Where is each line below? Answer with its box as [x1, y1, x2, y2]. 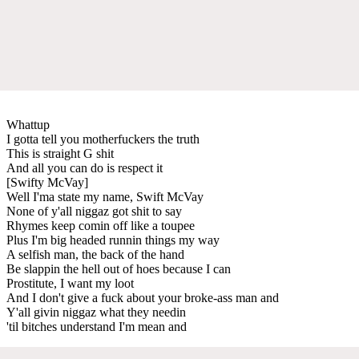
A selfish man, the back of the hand [6, 247, 184, 261]
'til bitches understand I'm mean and [6, 319, 187, 333]
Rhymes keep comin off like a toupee [6, 218, 195, 232]
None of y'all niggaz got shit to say [6, 204, 182, 218]
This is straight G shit [6, 146, 114, 160]
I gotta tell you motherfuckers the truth [6, 131, 200, 146]
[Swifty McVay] [6, 175, 88, 189]
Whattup [6, 117, 50, 131]
